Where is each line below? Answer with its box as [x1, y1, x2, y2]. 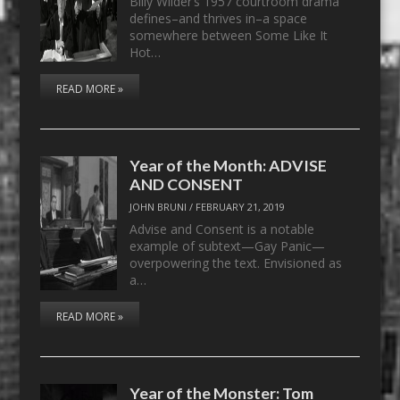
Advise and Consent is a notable [129, 221, 315, 237]
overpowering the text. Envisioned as [129, 254, 343, 271]
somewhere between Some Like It [129, 26, 329, 44]
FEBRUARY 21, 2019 [196, 200, 286, 214]
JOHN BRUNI [129, 200, 187, 214]
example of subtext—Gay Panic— [129, 237, 326, 254]
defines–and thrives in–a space [129, 9, 308, 27]
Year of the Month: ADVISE [129, 154, 328, 175]
